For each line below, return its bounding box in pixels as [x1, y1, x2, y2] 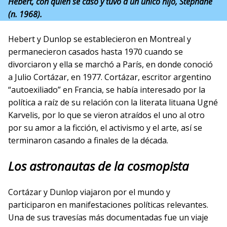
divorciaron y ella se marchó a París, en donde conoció [8, 59, 213, 70]
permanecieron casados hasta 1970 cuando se [8, 46, 183, 57]
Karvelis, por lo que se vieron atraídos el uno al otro [8, 109, 205, 121]
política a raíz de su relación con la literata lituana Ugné [8, 97, 218, 108]
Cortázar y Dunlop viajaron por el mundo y [8, 186, 170, 198]
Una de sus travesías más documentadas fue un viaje [8, 212, 208, 223]
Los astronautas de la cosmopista [8, 158, 189, 174]
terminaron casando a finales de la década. [8, 135, 168, 146]
